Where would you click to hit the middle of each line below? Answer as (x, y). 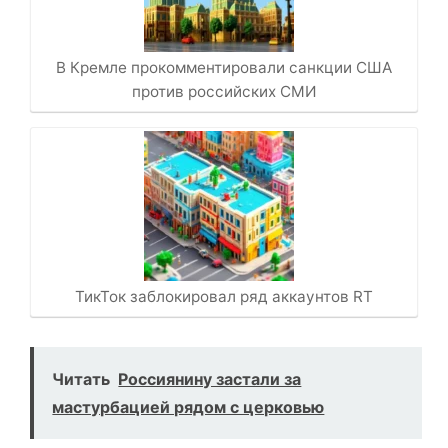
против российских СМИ (224, 92)
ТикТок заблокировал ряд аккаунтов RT (224, 297)
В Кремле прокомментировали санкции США (224, 68)
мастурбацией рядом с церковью (188, 407)
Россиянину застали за (210, 379)
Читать (81, 379)
